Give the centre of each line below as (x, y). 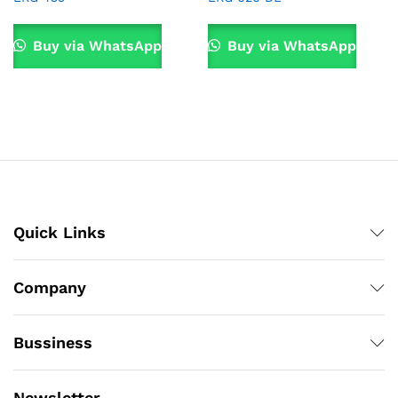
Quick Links (60, 233)
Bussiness (53, 343)
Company (50, 288)
